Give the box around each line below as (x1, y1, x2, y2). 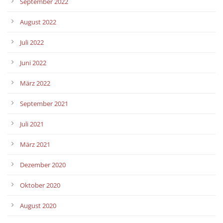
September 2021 (20, 99, 68, 108)
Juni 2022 (20, 58, 46, 67)
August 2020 (20, 201, 56, 210)
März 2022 (20, 78, 50, 88)
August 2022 (20, 17, 56, 26)
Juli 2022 (20, 37, 44, 47)
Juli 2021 (20, 119, 44, 128)
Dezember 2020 (20, 160, 66, 169)
